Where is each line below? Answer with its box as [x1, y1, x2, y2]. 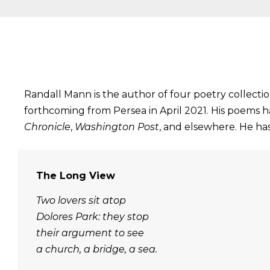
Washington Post [75, 121, 159, 133]
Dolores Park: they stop [36, 211, 149, 223]
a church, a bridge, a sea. [36, 243, 157, 256]
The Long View [36, 170, 115, 181]
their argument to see [36, 227, 144, 239]
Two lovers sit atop [36, 195, 126, 207]
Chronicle [24, 121, 71, 133]
